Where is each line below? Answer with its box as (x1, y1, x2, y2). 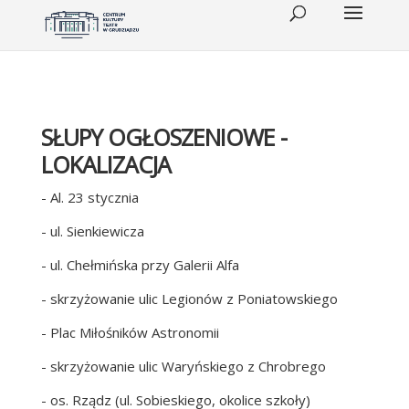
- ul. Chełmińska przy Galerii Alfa (40, 256, 239, 274)
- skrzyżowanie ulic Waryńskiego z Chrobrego (40, 357, 326, 375)
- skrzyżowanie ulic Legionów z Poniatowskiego (40, 289, 338, 308)
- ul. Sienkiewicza (40, 222, 144, 240)
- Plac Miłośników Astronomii (40, 323, 219, 341)
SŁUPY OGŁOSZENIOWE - (40, 121, 287, 152)
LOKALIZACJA (40, 149, 171, 180)
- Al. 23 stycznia (40, 188, 139, 206)
